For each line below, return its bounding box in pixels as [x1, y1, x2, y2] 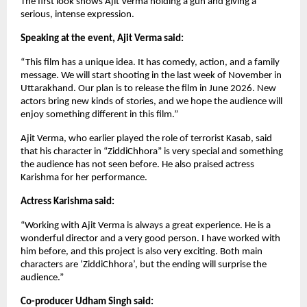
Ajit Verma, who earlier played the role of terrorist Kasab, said [21, 134, 272, 145]
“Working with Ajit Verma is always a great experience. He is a [21, 221, 271, 232]
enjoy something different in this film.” [21, 110, 178, 121]
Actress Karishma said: [21, 197, 114, 208]
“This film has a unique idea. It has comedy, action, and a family [21, 58, 280, 69]
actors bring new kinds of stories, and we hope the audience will [21, 97, 282, 108]
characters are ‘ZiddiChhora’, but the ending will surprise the [21, 260, 267, 271]
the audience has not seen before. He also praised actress [21, 160, 254, 171]
